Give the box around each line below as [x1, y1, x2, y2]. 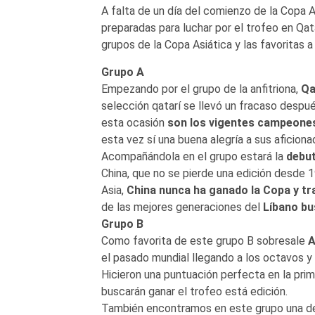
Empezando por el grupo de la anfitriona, [101, 82, 301, 96]
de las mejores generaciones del [101, 200, 263, 214]
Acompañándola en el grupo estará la [101, 149, 286, 163]
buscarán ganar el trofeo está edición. [101, 284, 288, 298]
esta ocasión [101, 115, 167, 129]
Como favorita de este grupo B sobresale [101, 233, 308, 247]
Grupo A [101, 65, 144, 79]
